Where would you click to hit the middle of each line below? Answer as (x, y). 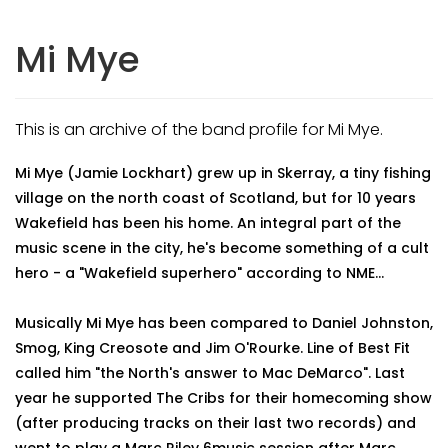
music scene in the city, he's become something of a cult (222, 248)
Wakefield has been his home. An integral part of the (208, 223)
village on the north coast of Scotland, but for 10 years (215, 198)
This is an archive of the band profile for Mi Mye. (199, 129)
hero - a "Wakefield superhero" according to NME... (201, 273)
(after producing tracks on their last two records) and (215, 423)
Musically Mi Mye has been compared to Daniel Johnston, (224, 323)
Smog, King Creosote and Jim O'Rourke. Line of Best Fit (212, 348)
